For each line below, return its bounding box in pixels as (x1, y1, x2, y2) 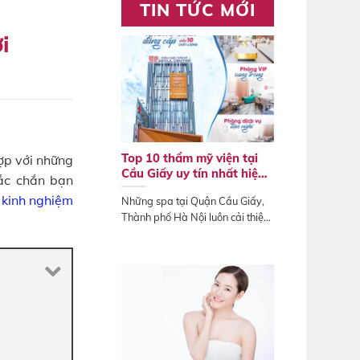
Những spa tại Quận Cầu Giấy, (121, 194, 264, 207)
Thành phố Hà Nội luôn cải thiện (121, 210, 269, 223)
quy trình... (121, 226, 170, 239)
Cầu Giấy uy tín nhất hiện (121, 166, 265, 181)
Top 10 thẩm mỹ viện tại (121, 150, 258, 166)
